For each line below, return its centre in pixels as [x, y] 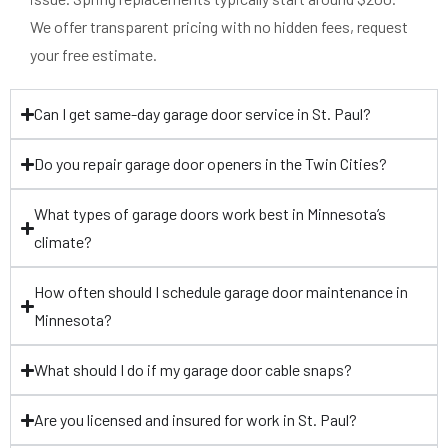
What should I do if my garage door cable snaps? [193, 370]
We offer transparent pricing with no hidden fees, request [219, 27]
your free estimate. [93, 55]
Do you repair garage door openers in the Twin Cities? [211, 164]
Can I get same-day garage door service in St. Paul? [203, 114]
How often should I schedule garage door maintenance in [221, 292]
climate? [63, 242]
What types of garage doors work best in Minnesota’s [210, 214]
